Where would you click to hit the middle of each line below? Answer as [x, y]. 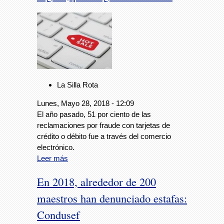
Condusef [58, 214]
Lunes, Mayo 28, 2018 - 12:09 [85, 103]
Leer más [52, 158]
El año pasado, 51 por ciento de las [94, 114]
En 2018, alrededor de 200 [96, 181]
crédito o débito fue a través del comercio [104, 136]
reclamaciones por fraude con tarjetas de [103, 125]
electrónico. [56, 147]
